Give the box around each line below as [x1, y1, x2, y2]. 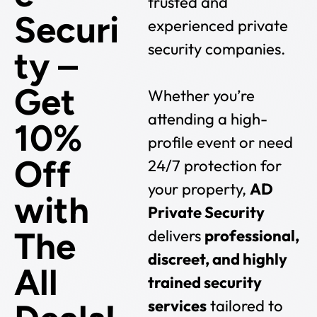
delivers [148, 226, 205, 246]
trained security [148, 272, 263, 293]
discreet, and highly [148, 249, 288, 270]
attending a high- [148, 109, 268, 129]
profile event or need [148, 132, 294, 153]
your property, [148, 179, 250, 200]
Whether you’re [148, 86, 255, 106]
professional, [204, 226, 300, 246]
